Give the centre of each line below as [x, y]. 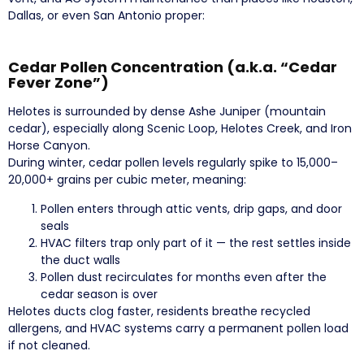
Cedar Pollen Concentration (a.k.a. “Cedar [173, 67]
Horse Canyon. [49, 145]
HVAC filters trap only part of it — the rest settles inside [196, 243]
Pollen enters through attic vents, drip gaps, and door [191, 208]
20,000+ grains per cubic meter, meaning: [127, 179]
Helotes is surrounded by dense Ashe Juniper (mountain [167, 111]
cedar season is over [99, 294]
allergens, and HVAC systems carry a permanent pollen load [178, 328]
